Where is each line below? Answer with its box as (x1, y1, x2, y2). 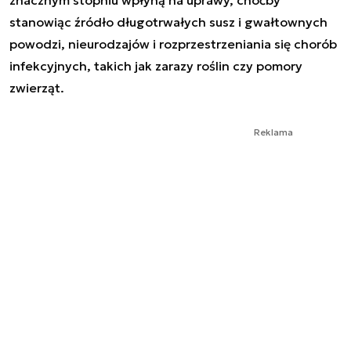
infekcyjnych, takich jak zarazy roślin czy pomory (9, 58, 302, 74)
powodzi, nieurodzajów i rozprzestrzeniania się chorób (9, 36, 337, 52)
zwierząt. (9, 80, 71, 96)
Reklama (254, 126, 293, 138)
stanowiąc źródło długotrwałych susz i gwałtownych (9, 14, 327, 30)
